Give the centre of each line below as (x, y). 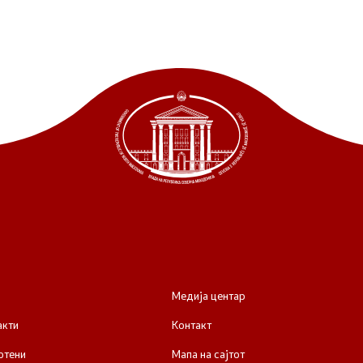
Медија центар (209, 295)
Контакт (192, 325)
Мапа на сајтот (208, 354)
